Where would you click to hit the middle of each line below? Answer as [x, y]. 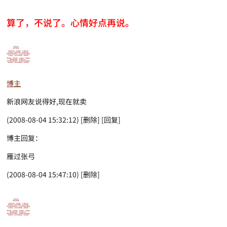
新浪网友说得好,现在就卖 [47, 102]
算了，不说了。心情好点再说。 [71, 22]
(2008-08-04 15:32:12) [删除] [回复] [64, 120]
